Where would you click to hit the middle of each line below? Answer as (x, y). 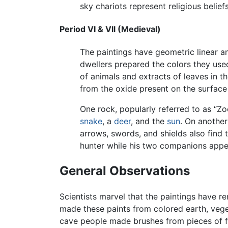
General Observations (125, 171)
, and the (149, 121)
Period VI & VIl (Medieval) (110, 29)
